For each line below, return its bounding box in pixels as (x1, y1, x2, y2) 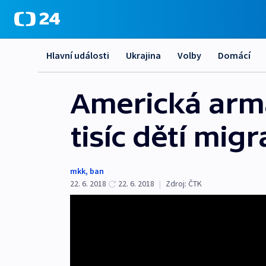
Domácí (218, 49, 251, 61)
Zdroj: (166, 178, 186, 189)
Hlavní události (46, 49, 109, 61)
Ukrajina (126, 49, 161, 61)
